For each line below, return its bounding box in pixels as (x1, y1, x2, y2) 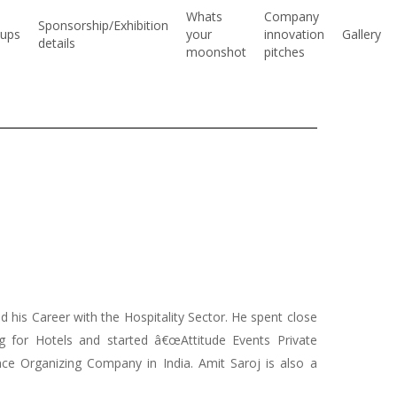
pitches (264, 43, 306, 60)
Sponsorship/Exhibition (38, 17, 169, 34)
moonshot (186, 43, 247, 60)
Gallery (342, 26, 382, 43)
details (38, 35, 76, 51)
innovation (264, 26, 325, 43)
